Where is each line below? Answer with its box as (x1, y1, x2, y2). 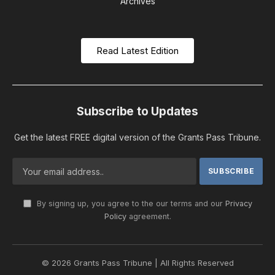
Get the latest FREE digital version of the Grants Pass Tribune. (14, 132, 261, 143)
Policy (104, 212, 126, 222)
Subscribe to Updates (76, 104, 199, 119)
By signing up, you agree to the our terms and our (34, 199, 225, 209)
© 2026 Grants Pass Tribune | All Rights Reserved (41, 258, 234, 268)
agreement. (126, 212, 171, 222)
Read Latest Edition (96, 45, 179, 57)
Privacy (225, 199, 252, 209)
